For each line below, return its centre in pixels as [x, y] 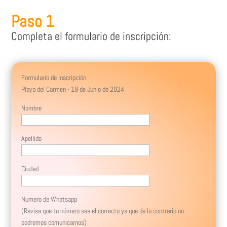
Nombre [32, 108]
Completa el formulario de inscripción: [91, 36]
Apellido [32, 139]
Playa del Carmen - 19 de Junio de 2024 [73, 89]
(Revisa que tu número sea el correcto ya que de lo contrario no [103, 211]
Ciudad [30, 169]
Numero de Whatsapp [49, 199]
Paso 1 [33, 22]
